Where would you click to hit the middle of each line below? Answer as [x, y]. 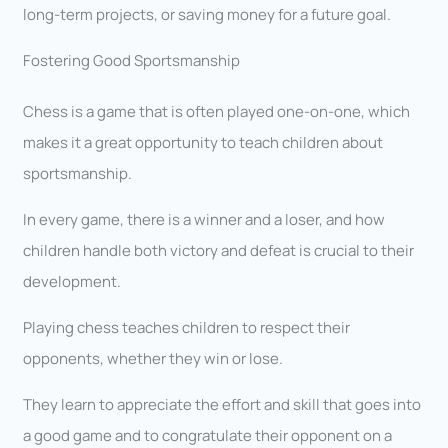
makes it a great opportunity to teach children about [203, 143]
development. [72, 282]
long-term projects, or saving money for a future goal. [207, 15]
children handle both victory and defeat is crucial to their [219, 251]
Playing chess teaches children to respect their [187, 328]
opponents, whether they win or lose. [153, 359]
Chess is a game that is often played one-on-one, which [217, 112]
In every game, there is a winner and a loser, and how [204, 220]
